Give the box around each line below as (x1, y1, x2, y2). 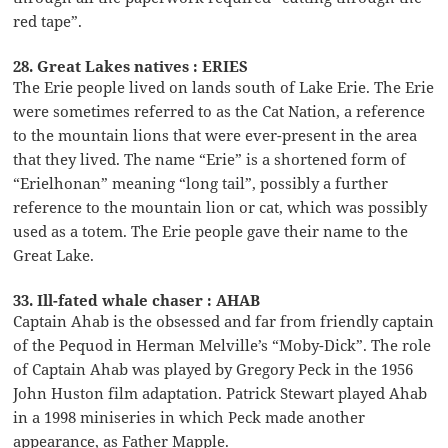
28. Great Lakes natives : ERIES (13, 55, 249, 76)
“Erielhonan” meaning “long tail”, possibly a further (13, 172, 389, 193)
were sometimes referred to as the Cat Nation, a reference (13, 100, 426, 121)
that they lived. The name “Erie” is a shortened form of (13, 148, 407, 169)
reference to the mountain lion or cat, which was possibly (13, 196, 428, 217)
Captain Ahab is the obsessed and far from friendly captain (13, 310, 435, 331)
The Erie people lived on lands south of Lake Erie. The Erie (13, 76, 435, 97)
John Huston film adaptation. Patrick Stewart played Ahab (13, 382, 428, 403)
